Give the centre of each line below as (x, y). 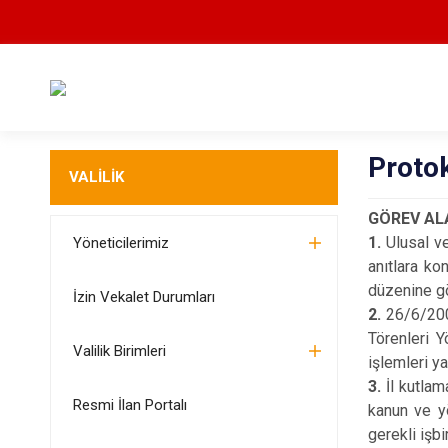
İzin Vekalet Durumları (143, 297)
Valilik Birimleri (119, 351)
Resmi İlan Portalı (129, 405)
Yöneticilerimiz (120, 243)
